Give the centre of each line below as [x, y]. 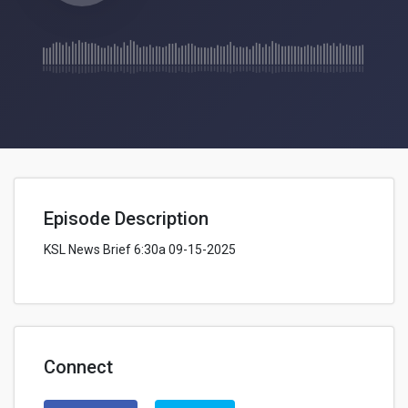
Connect [78, 367]
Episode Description [126, 219]
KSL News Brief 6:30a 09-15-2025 [140, 250]
